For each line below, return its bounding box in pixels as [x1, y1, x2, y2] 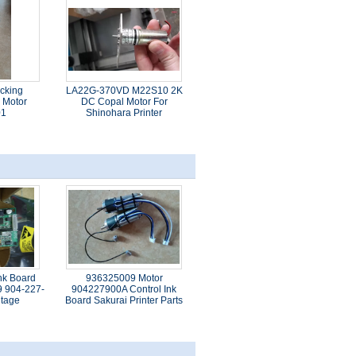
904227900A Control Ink [72, 284, 177, 295]
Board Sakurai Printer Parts [65, 295, 184, 306]
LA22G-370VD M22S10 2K [65, 85, 183, 96]
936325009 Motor [85, 273, 163, 284]
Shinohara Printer [86, 107, 163, 118]
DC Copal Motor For [80, 96, 168, 107]
